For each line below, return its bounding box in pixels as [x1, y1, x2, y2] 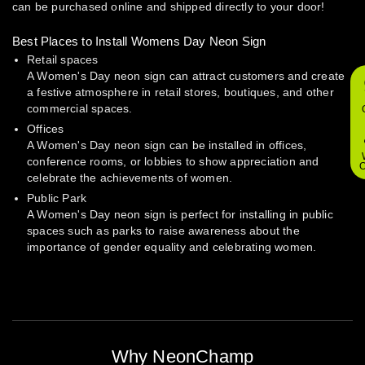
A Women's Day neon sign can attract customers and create [27, 69, 345, 83]
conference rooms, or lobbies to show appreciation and [27, 155, 319, 169]
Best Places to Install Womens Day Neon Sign [12, 34, 266, 49]
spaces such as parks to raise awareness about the [27, 224, 300, 238]
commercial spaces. [27, 102, 133, 116]
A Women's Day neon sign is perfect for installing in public [27, 208, 333, 222]
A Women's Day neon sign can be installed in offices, [27, 139, 307, 152]
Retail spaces [27, 53, 99, 67]
